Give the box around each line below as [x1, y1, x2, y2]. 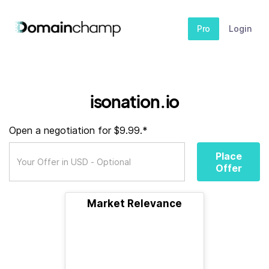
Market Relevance [87, 198, 182, 210]
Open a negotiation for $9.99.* [9, 124, 148, 136]
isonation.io [89, 91, 180, 112]
